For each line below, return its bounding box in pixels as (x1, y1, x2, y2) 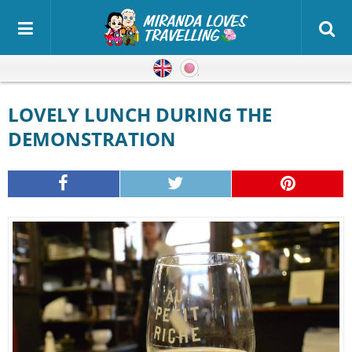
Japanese (199, 60, 252, 77)
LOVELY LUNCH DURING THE (8, 101, 19, 127)
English (172, 60, 214, 77)
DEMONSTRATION (8, 126, 176, 152)
